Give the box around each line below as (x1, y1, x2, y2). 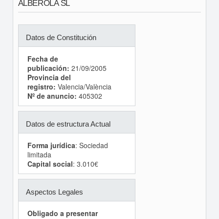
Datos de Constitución (25, 33, 96, 42)
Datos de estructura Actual (25, 120, 110, 128)
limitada (27, 150, 51, 159)
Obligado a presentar (27, 208, 98, 218)
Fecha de (27, 54, 58, 64)
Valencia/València (55, 82, 111, 91)
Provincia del (27, 72, 71, 82)
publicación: (27, 63, 69, 73)
